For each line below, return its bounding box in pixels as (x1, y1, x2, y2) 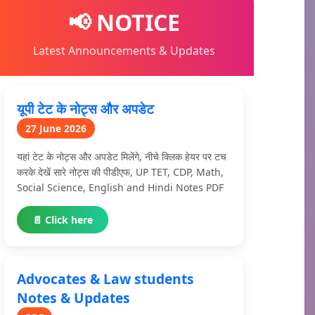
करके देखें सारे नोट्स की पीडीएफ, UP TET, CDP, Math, (17, 165, 224, 179)
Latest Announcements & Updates (32, 43, 215, 58)
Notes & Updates (17, 288, 130, 307)
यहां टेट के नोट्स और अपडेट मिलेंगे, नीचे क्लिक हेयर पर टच (17, 150, 226, 163)
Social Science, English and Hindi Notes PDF (17, 181, 224, 194)
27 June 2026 (25, 122, 86, 135)
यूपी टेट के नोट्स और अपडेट (17, 99, 154, 118)
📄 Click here (32, 213, 93, 226)
